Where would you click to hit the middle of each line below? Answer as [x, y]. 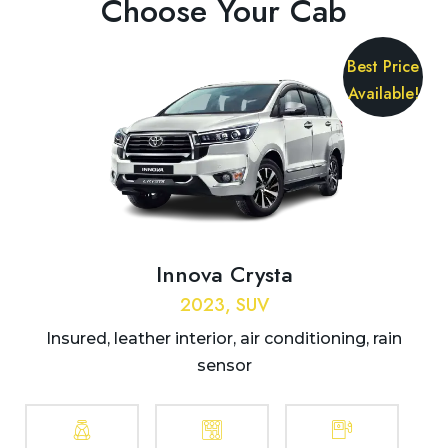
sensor [224, 366]
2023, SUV [224, 305]
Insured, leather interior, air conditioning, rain [224, 339]
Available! [383, 94]
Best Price [383, 67]
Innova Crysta [224, 274]
